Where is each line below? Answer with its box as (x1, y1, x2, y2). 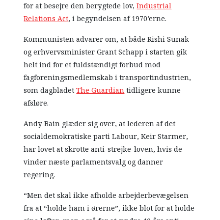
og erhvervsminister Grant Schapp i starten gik (24, 47, 188, 58)
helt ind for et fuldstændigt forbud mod (24, 59, 161, 71)
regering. (24, 169, 55, 181)
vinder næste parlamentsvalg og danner (24, 157, 164, 168)
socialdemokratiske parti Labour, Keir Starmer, (24, 131, 189, 142)
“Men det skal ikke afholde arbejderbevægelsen (24, 190, 189, 201)
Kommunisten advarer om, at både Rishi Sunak (24, 34, 190, 45)
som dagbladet (24, 85, 77, 96)
